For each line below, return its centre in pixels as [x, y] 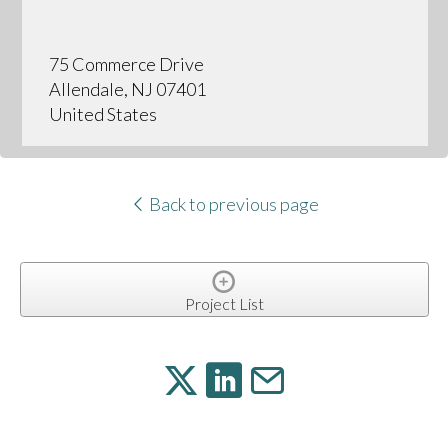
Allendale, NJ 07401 [127, 89]
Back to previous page [232, 204]
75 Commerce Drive [126, 64]
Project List [224, 303]
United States [102, 114]
